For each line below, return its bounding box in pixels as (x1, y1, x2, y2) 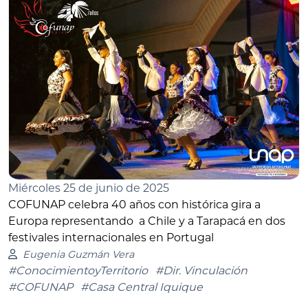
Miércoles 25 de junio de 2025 (8, 181, 169, 195)
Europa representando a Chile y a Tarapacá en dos (8, 214, 285, 228)
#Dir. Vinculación (155, 263, 247, 277)
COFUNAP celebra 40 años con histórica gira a (8, 197, 261, 211)
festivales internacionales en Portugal (8, 230, 214, 244)
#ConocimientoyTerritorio (8, 263, 148, 277)
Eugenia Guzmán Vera (22, 247, 134, 261)
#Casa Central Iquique (80, 280, 203, 294)
